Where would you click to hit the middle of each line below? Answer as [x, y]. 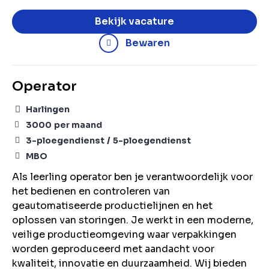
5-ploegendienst [152, 141]
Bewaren [148, 43]
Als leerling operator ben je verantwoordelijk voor [132, 177]
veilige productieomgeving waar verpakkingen [124, 234]
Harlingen [48, 109]
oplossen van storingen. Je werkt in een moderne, [133, 220]
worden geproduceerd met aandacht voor [113, 249]
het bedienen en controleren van [91, 191]
